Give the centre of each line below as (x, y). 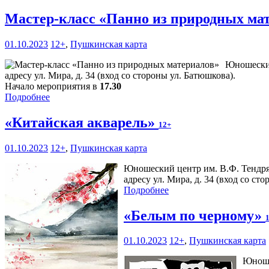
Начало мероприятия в (52, 86)
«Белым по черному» (195, 215)
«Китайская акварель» (82, 122)
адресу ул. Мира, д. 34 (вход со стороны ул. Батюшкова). (120, 75)
